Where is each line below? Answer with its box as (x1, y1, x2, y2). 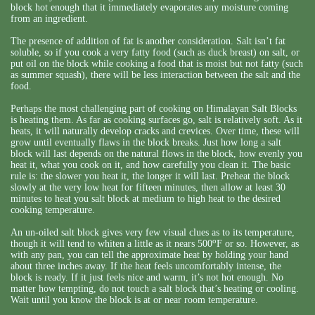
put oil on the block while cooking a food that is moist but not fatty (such (11, 58, 303, 70)
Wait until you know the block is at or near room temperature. (11, 295, 258, 306)
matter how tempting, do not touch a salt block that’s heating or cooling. (11, 283, 299, 295)
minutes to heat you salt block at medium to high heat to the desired (11, 193, 281, 205)
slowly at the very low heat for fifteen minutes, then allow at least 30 (11, 182, 285, 193)
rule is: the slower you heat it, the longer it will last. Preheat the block (11, 171, 290, 182)
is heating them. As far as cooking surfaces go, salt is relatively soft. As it (11, 115, 302, 126)
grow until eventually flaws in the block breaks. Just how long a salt (11, 137, 281, 148)
